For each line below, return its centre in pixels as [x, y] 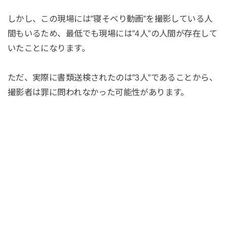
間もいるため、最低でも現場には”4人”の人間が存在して [112, 33]
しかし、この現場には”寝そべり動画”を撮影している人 [110, 18]
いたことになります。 [48, 48]
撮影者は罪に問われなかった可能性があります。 [98, 92]
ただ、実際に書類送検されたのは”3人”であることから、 [112, 77]
